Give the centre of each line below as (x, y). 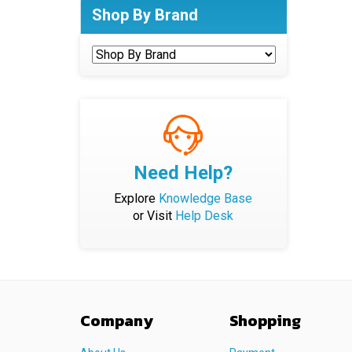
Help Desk (205, 216)
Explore (137, 198)
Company (117, 321)
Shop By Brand (145, 15)
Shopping (265, 321)
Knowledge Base (206, 198)
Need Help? (183, 173)
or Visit (154, 216)
